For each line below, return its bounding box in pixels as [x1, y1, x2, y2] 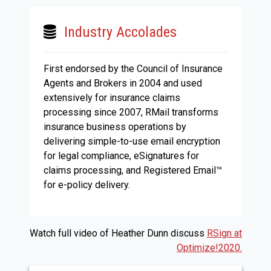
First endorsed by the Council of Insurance [44, 63, 223, 74]
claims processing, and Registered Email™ [44, 165, 222, 176]
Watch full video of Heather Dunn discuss [30, 227, 207, 239]
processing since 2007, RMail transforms [44, 106, 218, 118]
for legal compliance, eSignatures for [44, 150, 199, 162]
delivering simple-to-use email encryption [44, 135, 220, 147]
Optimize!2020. [177, 242, 242, 253]
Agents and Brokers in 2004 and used [44, 77, 202, 89]
